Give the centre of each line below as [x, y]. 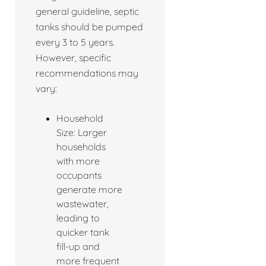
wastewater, [83, 204]
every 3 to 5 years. [75, 42]
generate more [89, 190]
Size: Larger [82, 133]
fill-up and [78, 247]
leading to [78, 218]
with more [78, 161]
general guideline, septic [87, 12]
